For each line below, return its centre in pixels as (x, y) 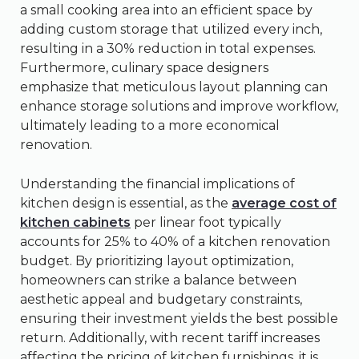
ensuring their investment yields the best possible (179, 319)
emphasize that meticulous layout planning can (174, 87)
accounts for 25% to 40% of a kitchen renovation (175, 242)
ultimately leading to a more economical (150, 126)
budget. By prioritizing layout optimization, (157, 261)
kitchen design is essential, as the (126, 204)
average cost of (284, 204)
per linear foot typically (206, 223)
